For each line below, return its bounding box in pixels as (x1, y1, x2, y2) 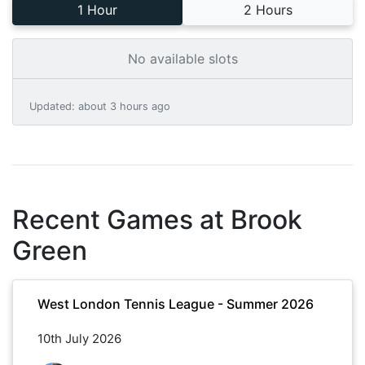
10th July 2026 (37, 330, 121, 346)
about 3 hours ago (78, 99, 170, 112)
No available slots (127, 50, 238, 67)
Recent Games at (12, 203, 231, 235)
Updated (29, 99, 72, 112)
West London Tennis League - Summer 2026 (37, 295, 314, 312)
